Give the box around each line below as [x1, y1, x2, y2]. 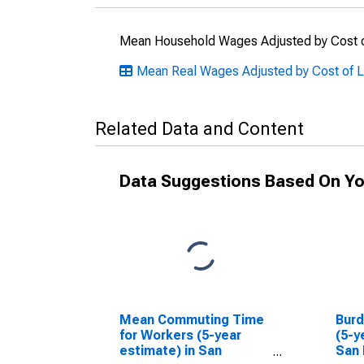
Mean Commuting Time [119, 312, 264, 327]
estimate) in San [119, 343, 222, 358]
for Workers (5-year [119, 327, 241, 343]
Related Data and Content [95, 119, 304, 139]
